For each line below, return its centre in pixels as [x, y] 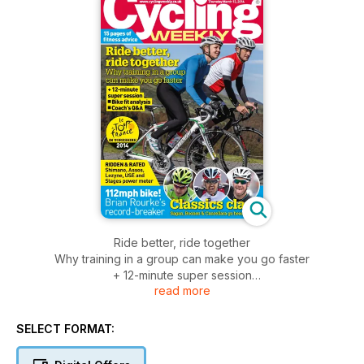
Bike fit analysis [182, 292]
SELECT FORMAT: [65, 329]
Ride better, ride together [182, 243]
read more [182, 291]
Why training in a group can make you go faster [182, 259]
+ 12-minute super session [182, 275]
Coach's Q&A [182, 308]
